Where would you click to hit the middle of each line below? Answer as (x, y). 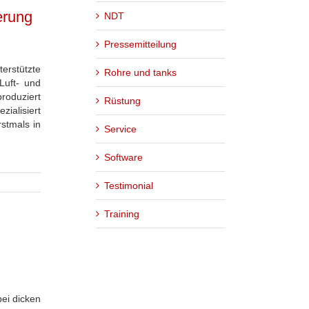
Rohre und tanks (140, 72)
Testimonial (129, 185)
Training (122, 213)
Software (123, 157)
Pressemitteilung (140, 44)
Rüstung (122, 100)
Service (120, 129)
